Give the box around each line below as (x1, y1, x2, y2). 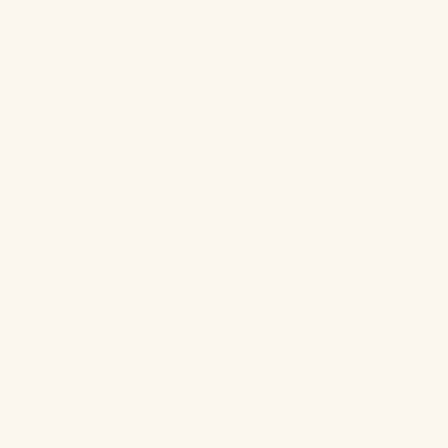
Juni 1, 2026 (161, 62, 239, 80)
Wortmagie (70, 62, 139, 80)
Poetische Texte (70, 170, 169, 188)
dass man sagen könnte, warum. (30, 44, 231, 62)
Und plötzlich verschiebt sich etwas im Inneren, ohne (30, 26, 364, 44)
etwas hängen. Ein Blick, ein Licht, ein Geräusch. (30, 8, 343, 26)
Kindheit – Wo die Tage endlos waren (30, 212, 269, 230)
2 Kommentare (261, 62, 355, 80)
